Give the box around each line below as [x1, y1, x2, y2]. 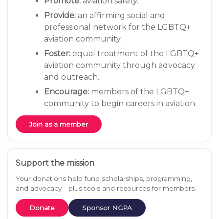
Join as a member [29, 120, 88, 128]
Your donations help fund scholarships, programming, [16, 175, 192, 182]
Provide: [44, 11, 76, 20]
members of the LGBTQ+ [89, 87, 189, 96]
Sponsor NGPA [82, 204, 132, 212]
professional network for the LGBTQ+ [44, 22, 191, 32]
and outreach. [44, 72, 99, 82]
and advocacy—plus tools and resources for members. [16, 184, 196, 192]
